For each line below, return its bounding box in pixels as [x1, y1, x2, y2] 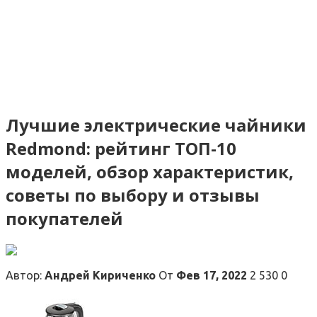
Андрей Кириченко [45, 268, 156, 282]
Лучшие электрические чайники [6, 113, 306, 137]
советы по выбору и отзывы [6, 183, 260, 207]
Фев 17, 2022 [176, 268, 247, 282]
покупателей [6, 206, 123, 230]
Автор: [6, 268, 45, 282]
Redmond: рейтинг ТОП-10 [6, 136, 236, 160]
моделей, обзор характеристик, [6, 159, 294, 183]
